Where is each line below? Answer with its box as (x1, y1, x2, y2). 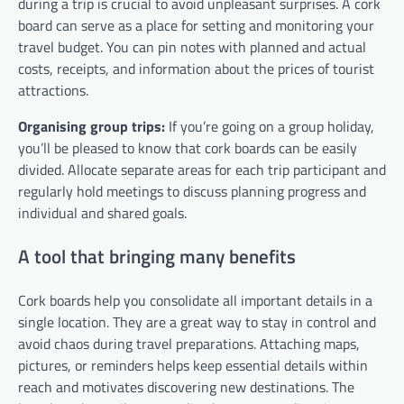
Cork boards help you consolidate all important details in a (18, 289, 372, 311)
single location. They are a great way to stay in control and (18, 310, 376, 333)
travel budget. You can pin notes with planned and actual (18, 36, 366, 59)
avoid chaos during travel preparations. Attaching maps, (18, 332, 360, 354)
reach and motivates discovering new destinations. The (18, 375, 354, 398)
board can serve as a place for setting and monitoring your (18, 14, 374, 37)
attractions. (18, 79, 88, 102)
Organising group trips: (18, 115, 165, 138)
